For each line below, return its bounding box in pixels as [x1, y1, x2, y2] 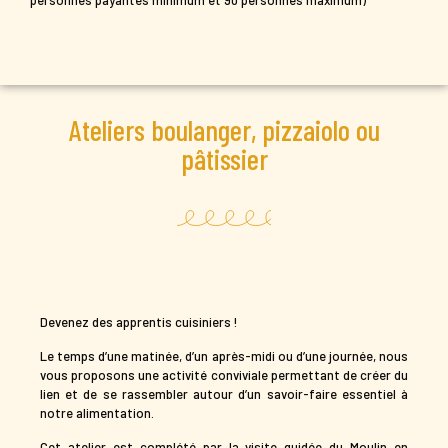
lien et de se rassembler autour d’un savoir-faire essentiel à [40, 385, 408, 402]
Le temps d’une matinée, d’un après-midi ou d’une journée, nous [40, 347, 408, 364]
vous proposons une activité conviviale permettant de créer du [40, 366, 408, 383]
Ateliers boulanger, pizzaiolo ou [68, 111, 380, 147]
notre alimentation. [40, 404, 154, 421]
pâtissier [180, 140, 268, 176]
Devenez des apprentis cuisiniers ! [40, 313, 238, 330]
